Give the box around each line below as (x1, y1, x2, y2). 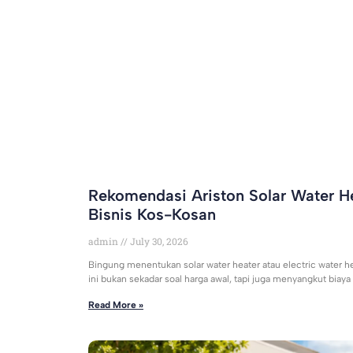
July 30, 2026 (128, 235, 188, 248)
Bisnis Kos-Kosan (88, 205, 216, 225)
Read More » (88, 299, 143, 311)
